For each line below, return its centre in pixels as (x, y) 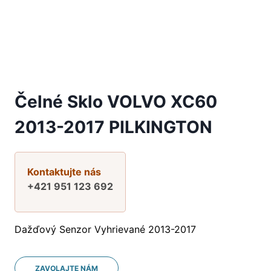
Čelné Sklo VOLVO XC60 (116, 101)
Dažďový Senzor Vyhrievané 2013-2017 (105, 229)
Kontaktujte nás (64, 171)
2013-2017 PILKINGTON (113, 127)
